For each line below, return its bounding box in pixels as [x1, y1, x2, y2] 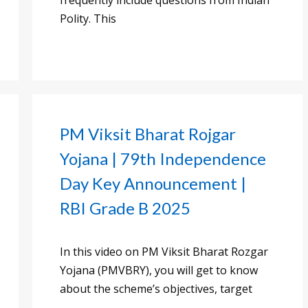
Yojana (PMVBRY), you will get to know [60, 263, 258, 278]
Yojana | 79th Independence [60, 148, 266, 169]
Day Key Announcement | [60, 173, 246, 194]
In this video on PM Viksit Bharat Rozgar [60, 244, 268, 260]
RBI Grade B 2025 [60, 198, 190, 219]
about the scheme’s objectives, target [60, 281, 252, 297]
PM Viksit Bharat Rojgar [60, 124, 236, 144]
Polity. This [60, 11, 116, 27]
